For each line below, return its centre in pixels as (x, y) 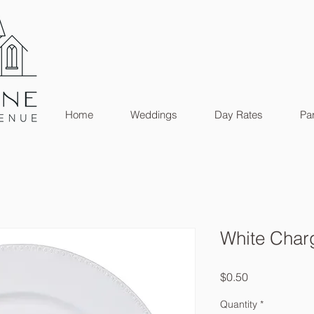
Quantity (239, 304)
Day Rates (238, 115)
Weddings (153, 115)
